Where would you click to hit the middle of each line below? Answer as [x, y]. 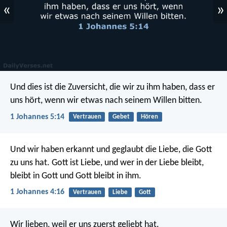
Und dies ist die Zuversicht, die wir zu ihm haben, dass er [112, 88]
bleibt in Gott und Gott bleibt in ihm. [76, 176]
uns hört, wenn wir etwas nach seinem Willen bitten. [106, 101]
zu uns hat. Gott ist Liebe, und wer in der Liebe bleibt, [107, 163]
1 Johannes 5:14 [37, 117]
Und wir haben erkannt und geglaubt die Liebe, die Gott [111, 149]
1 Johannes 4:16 [37, 192]
